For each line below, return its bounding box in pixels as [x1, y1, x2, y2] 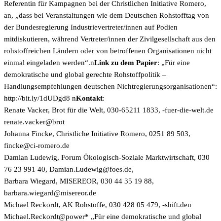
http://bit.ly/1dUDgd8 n [4, 94, 76, 102]
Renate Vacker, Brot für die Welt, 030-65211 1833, [4, 106, 162, 114]
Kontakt [76, 94, 103, 102]
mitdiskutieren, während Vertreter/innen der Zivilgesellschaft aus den [4, 35, 216, 43]
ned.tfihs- [162, 201, 191, 209]
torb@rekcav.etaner [4, 118, 65, 126]
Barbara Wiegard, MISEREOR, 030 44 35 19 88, [4, 177, 154, 185]
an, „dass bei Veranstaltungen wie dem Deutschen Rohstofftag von [4, 11, 209, 19]
